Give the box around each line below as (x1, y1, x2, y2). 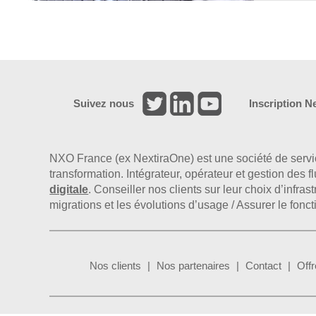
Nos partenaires (157, 259, 231, 272)
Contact (245, 259, 282, 272)
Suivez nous (73, 97, 135, 109)
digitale (49, 183, 89, 195)
